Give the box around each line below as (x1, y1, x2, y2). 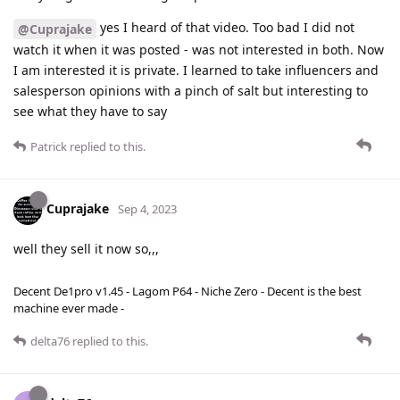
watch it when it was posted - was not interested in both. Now (13, 40, 384, 58)
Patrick (30, 137, 67, 154)
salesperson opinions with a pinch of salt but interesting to (13, 81, 368, 99)
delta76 (30, 332, 70, 349)
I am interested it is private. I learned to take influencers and (13, 61, 379, 79)
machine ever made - (13, 299, 124, 316)
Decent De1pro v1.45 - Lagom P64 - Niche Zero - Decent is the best (13, 282, 362, 299)
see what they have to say (13, 102, 167, 120)
